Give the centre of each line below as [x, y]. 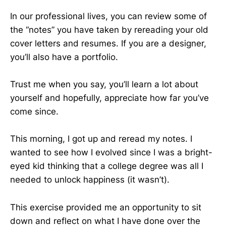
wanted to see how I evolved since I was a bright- [111, 153]
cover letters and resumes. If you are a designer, [108, 44]
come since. [34, 112]
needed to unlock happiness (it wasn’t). [90, 180]
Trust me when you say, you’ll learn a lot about [104, 84]
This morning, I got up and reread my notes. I [101, 139]
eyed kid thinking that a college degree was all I [107, 166]
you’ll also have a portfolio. [64, 57]
